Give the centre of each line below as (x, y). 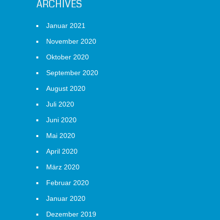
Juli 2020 (60, 104)
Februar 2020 (68, 183)
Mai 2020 (61, 136)
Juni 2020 (61, 120)
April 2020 (62, 151)
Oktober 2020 (68, 57)
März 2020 (63, 167)
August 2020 (66, 88)
